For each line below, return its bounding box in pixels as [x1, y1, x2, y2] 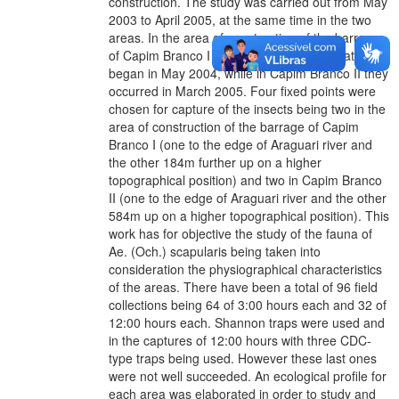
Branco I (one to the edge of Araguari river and [109, 134, 372, 153]
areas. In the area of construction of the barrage [109, 28, 379, 46]
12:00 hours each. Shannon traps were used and [109, 313, 385, 331]
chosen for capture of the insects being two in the [109, 99, 386, 118]
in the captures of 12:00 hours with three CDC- [109, 330, 371, 349]
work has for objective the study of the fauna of [109, 224, 372, 242]
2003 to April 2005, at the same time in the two [109, 10, 371, 28]
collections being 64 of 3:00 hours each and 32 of [109, 295, 387, 313]
